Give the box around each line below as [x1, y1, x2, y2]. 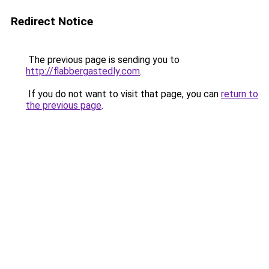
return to [221, 88, 258, 100]
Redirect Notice [11, 14, 93, 28]
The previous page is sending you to [26, 54, 180, 65]
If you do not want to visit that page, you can [26, 88, 221, 100]
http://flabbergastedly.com [26, 65, 140, 77]
